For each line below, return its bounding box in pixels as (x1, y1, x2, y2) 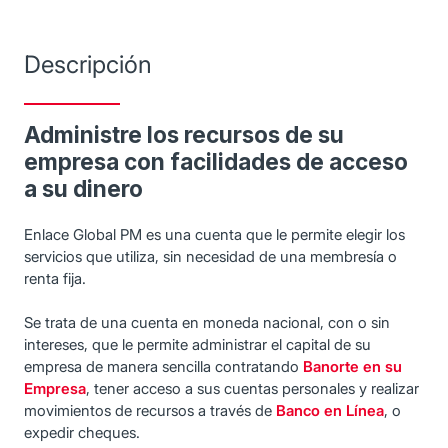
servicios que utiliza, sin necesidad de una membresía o (24, 246, 397, 266)
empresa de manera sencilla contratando (24, 356, 303, 376)
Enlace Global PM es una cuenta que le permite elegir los (24, 224, 405, 244)
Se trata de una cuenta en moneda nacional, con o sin (24, 312, 390, 332)
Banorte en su (303, 356, 402, 376)
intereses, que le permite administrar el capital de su (24, 334, 371, 354)
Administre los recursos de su (24, 120, 344, 148)
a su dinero (24, 174, 143, 202)
